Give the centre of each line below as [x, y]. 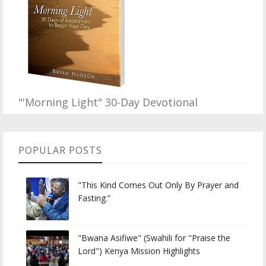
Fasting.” [94, 198]
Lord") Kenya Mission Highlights [139, 251]
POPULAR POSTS [60, 151]
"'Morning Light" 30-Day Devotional [108, 102]
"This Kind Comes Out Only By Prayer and [158, 185]
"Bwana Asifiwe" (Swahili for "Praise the [154, 238]
